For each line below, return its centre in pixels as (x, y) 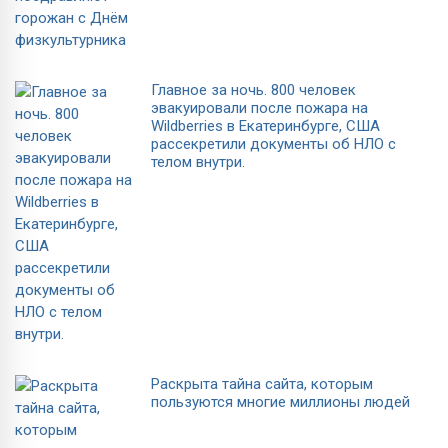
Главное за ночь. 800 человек (253, 89)
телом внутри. (198, 161)
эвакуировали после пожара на (259, 107)
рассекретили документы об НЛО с (273, 143)
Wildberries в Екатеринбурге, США (265, 125)
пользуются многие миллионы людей (280, 401)
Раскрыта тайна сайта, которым (262, 383)
